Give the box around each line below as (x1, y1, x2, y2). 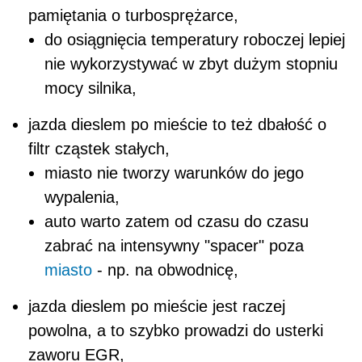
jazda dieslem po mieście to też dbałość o (28, 115, 326, 133)
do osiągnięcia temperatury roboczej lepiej (44, 30, 345, 48)
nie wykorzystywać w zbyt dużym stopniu (44, 54, 338, 73)
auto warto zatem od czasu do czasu (44, 212, 309, 230)
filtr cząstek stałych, (28, 139, 170, 158)
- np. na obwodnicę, (92, 260, 238, 279)
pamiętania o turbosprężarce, (28, 6, 238, 24)
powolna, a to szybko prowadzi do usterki (28, 321, 323, 339)
